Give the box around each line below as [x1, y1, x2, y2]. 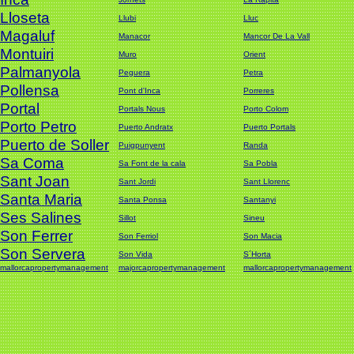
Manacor [119, 32, 150, 40]
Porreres [243, 86, 274, 95]
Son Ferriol [119, 232, 158, 240]
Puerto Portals [243, 122, 296, 131]
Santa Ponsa [119, 195, 167, 204]
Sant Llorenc [243, 177, 290, 186]
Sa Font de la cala [119, 159, 186, 168]
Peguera [119, 68, 150, 77]
